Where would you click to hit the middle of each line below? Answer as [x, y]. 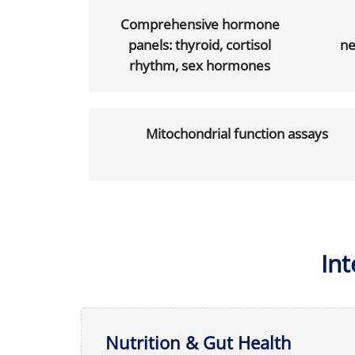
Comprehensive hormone [200, 24]
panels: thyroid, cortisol [200, 45]
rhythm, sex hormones [200, 65]
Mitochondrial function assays [237, 134]
